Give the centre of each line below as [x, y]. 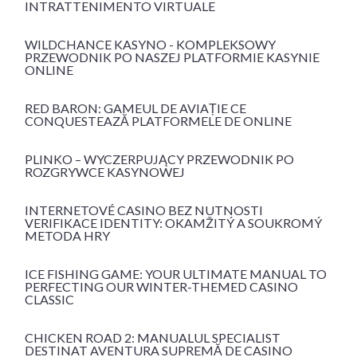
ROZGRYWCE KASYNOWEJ [105, 172]
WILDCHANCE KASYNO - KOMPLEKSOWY [150, 45]
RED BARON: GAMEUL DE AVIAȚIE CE [135, 108]
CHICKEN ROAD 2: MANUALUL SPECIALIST [153, 338]
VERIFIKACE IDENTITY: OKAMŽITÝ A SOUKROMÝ [173, 223]
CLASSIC [49, 300]
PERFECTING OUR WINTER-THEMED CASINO [161, 287]
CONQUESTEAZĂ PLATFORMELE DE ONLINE [158, 121]
